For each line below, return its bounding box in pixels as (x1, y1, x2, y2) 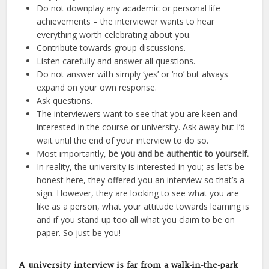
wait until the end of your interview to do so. (37, 134, 209, 147)
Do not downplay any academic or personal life (37, 2, 221, 14)
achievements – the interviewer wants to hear (37, 16, 215, 28)
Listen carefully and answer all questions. (37, 55, 196, 67)
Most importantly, (37, 148, 109, 160)
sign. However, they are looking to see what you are (37, 187, 240, 199)
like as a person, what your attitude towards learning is (37, 201, 250, 213)
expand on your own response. (37, 82, 157, 94)
